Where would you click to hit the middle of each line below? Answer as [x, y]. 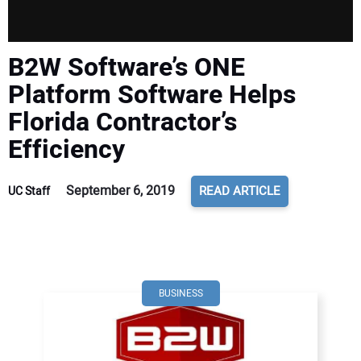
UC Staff [29, 191]
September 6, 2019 [120, 191]
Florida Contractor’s [122, 122]
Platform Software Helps [152, 95]
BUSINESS [180, 293]
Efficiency [66, 149]
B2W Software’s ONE [127, 67]
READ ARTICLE [240, 191]
